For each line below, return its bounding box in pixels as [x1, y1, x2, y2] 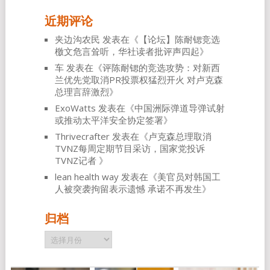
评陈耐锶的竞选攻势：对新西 [102, 61, 220, 74]
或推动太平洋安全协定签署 [54, 114, 163, 127]
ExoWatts [54, 102, 96, 115]
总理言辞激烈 [54, 86, 109, 98]
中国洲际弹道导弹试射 [134, 102, 225, 115]
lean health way [54, 171, 119, 183]
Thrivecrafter [54, 130, 110, 143]
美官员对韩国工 [157, 171, 221, 183]
